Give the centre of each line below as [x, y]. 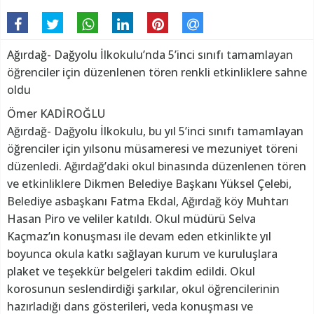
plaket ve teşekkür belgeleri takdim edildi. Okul [131, 272]
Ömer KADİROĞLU [56, 114]
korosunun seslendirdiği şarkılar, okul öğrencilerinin [143, 289]
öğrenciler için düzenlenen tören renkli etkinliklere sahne [157, 73]
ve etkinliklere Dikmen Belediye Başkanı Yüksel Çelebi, [149, 184]
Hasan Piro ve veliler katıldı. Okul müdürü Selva [131, 219]
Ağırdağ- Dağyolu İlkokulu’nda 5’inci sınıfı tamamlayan [150, 55]
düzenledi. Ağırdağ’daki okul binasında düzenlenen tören [157, 166]
